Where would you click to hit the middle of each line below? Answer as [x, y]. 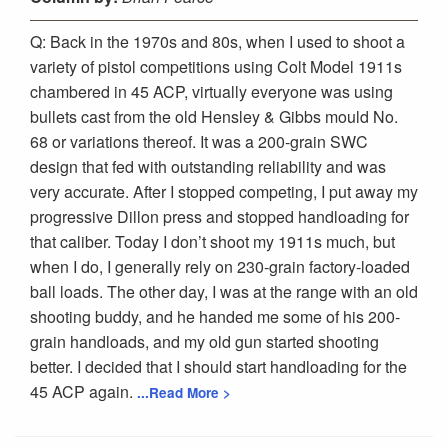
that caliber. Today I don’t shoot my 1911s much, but [212, 241]
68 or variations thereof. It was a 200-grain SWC [199, 141]
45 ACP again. [83, 391]
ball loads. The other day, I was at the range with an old [224, 291]
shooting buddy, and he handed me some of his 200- [215, 316]
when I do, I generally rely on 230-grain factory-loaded [220, 266]
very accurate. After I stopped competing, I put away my [224, 191]
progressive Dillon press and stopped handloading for [219, 216]
